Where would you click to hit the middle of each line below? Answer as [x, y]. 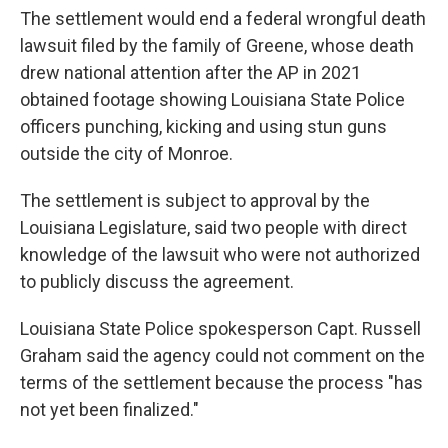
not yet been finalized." [109, 409]
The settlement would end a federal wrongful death [223, 18]
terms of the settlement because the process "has [221, 382]
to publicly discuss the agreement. [157, 281]
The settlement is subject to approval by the [195, 200]
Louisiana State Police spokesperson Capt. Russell [220, 328]
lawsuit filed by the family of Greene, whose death [217, 45]
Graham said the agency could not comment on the [222, 355]
